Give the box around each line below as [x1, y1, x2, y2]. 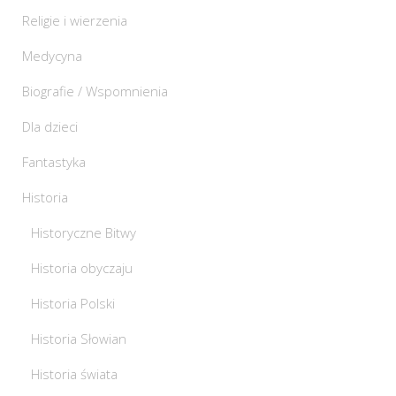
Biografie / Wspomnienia [22, 82, 168, 100]
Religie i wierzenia [22, 11, 127, 29]
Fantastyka [22, 153, 86, 171]
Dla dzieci [22, 118, 78, 135]
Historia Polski [31, 294, 115, 312]
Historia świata [31, 365, 118, 383]
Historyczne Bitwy [31, 224, 136, 241]
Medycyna [22, 47, 82, 65]
